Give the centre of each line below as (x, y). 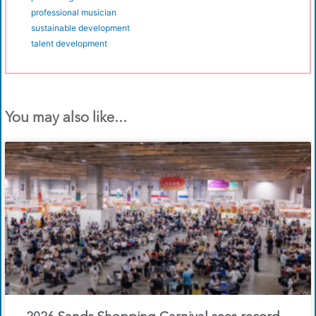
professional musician (74, 13)
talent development (69, 44)
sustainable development (80, 28)
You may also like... (66, 119)
